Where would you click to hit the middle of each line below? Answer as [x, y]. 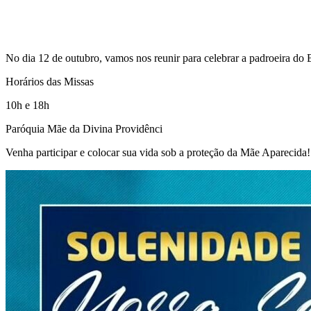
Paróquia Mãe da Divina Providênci [84, 128]
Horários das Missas [50, 81]
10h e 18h [27, 105]
